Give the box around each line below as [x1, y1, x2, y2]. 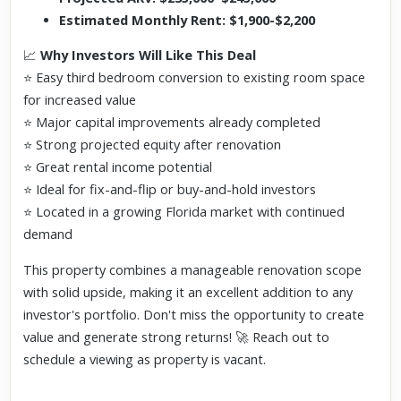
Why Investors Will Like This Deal [40, 47, 257, 64]
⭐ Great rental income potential [23, 158, 213, 175]
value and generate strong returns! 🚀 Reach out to [23, 328, 330, 346]
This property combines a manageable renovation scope [23, 260, 363, 278]
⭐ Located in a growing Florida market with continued [23, 203, 346, 220]
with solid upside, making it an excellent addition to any [23, 283, 354, 301]
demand [23, 226, 73, 243]
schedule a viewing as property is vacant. [23, 350, 267, 368]
